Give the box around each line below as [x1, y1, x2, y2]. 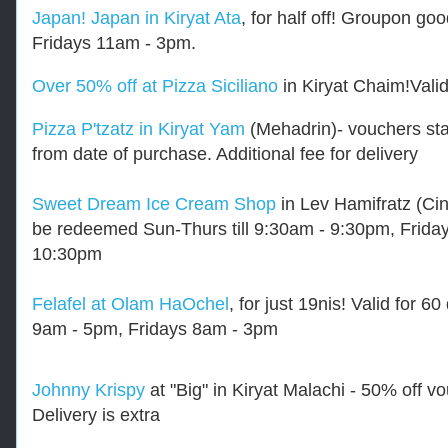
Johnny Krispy [32, 379, 145, 400]
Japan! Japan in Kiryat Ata [32, 7, 241, 28]
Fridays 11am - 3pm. [32, 32, 196, 53]
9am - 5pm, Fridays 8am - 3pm [32, 318, 278, 339]
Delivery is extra [32, 404, 160, 425]
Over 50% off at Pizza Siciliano [32, 75, 278, 96]
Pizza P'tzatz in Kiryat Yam [32, 118, 245, 139]
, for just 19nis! [229, 293, 351, 314]
